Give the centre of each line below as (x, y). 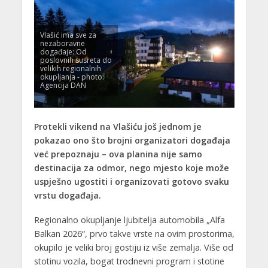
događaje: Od (63, 52)
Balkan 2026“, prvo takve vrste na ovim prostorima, (134, 234)
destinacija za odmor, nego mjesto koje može (131, 168)
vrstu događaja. (67, 196)
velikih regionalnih (70, 69)
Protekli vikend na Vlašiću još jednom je (118, 127)
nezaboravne (62, 44)
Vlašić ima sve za (68, 35)
